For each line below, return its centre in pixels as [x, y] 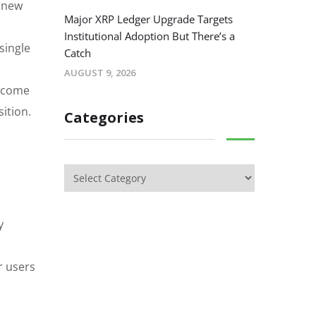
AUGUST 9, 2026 [100, 73]
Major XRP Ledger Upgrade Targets [148, 19]
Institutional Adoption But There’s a [150, 36]
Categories [104, 118]
